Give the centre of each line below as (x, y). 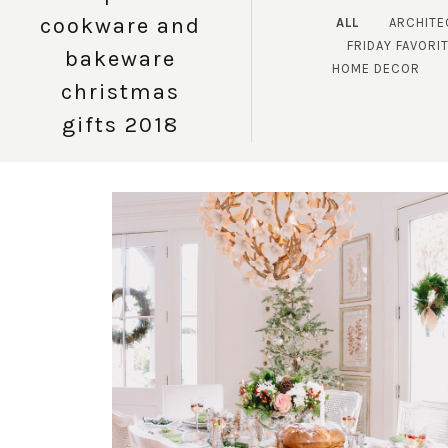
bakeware (121, 58)
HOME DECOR (376, 69)
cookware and (121, 25)
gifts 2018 (121, 124)
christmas (121, 91)
